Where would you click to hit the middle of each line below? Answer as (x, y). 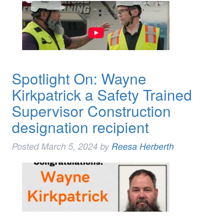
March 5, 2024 (69, 146)
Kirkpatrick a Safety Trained (102, 95)
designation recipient (80, 127)
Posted (26, 146)
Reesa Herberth (142, 146)
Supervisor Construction (91, 111)
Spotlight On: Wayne (79, 79)
